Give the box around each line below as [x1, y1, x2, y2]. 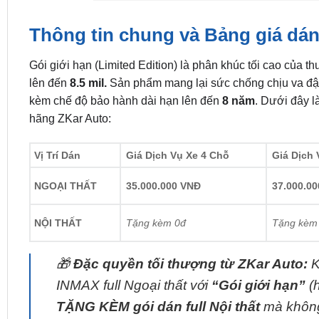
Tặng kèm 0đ [125, 216, 186, 229]
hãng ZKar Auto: [28, 112, 111, 125]
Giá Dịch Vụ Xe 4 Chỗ [125, 149, 229, 161]
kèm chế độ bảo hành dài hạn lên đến [28, 94, 222, 107]
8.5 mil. [69, 76, 107, 89]
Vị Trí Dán [33, 149, 80, 161]
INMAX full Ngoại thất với [56, 277, 211, 293]
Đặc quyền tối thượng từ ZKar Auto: [73, 256, 311, 271]
